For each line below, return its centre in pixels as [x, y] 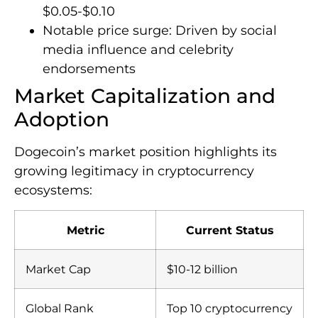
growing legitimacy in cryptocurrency [134, 171]
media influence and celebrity [138, 49]
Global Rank [60, 308]
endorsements [89, 68]
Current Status [230, 230]
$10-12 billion [202, 269]
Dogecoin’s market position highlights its [146, 152]
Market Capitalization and [145, 95]
